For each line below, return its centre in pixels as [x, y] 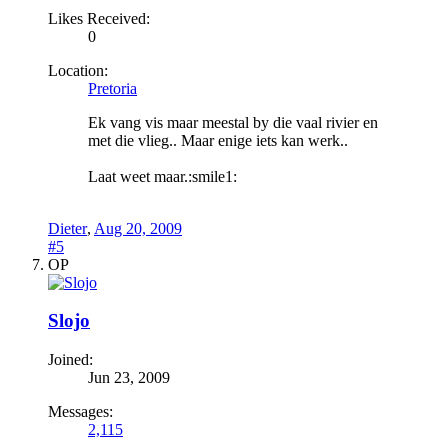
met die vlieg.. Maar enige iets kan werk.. [218, 140]
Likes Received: [99, 18]
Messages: [80, 411]
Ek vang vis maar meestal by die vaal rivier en [233, 122]
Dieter [67, 228]
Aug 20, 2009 [138, 228]
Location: [78, 70]
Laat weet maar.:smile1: [162, 176]
